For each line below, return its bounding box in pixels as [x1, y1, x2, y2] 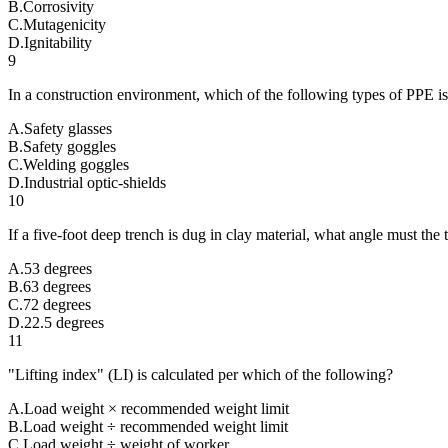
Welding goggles [23, 155, 129, 173]
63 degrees [23, 277, 91, 295]
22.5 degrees [24, 313, 104, 331]
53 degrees [24, 259, 92, 277]
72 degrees [23, 295, 91, 313]
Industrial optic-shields [24, 173, 166, 191]
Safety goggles [23, 137, 116, 155]
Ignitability [24, 33, 92, 51]
